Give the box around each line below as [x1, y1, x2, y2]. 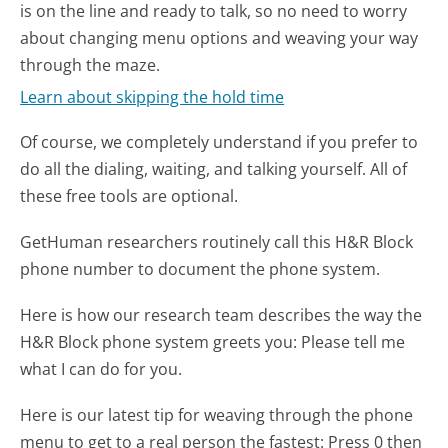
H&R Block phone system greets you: [20, 330, 302, 353]
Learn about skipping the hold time [20, 86, 285, 109]
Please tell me [301, 330, 406, 353]
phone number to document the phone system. [20, 257, 381, 280]
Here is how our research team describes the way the [20, 303, 423, 326]
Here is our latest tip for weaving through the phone [20, 404, 414, 427]
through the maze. [20, 53, 161, 76]
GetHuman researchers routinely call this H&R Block [20, 230, 414, 253]
